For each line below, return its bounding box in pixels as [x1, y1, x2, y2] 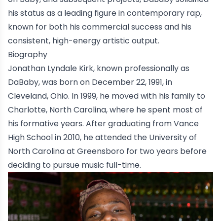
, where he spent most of [106, 104, 203, 115]
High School [8, 132, 53, 143]
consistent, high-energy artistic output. [8, 35, 159, 46]
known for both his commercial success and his [8, 21, 191, 33]
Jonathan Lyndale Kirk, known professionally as [8, 63, 189, 74]
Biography [8, 49, 47, 60]
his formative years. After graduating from [8, 118, 174, 129]
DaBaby [8, 76, 38, 88]
